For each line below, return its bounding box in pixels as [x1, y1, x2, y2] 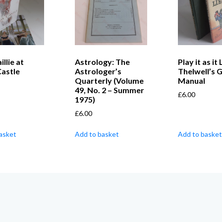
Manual [177, 76, 205, 86]
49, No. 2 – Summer [75, 85, 145, 95]
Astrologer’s [75, 66, 122, 76]
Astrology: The [75, 57, 130, 67]
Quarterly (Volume [75, 76, 144, 86]
